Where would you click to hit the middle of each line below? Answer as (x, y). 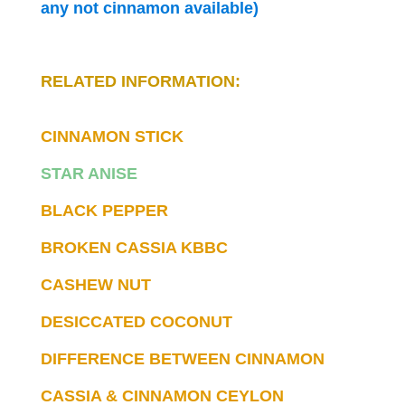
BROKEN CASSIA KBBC (134, 247)
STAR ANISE (89, 173)
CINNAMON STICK (112, 136)
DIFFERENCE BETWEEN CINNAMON (182, 358)
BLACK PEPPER (104, 210)
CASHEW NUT (95, 284)
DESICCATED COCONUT (136, 321)
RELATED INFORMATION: (140, 81)
